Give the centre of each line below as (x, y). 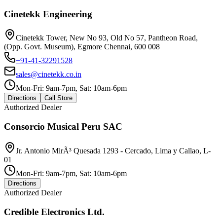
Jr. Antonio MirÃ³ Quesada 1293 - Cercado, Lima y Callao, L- (113, 150)
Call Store (58, 98)
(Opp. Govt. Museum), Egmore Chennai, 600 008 (82, 47)
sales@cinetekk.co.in (49, 74)
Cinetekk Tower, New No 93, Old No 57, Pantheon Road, (107, 38)
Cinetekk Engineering (48, 14)
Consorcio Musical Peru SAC (63, 127)
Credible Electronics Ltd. (54, 212)
